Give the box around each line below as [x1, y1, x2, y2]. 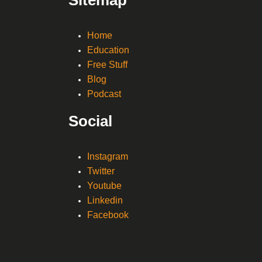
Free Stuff [87, 59, 127, 70]
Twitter [87, 166, 115, 176]
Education [87, 44, 129, 55]
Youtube [87, 180, 122, 191]
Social [68, 112, 112, 130]
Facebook [87, 209, 129, 220]
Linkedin [87, 195, 123, 205]
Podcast [87, 88, 121, 99]
